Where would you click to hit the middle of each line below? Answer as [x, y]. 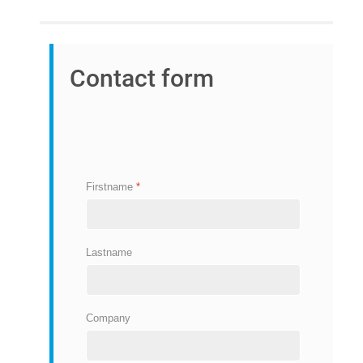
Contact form [142, 79]
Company [108, 318]
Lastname [109, 252]
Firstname [111, 187]
